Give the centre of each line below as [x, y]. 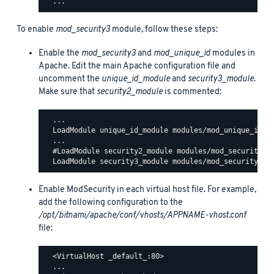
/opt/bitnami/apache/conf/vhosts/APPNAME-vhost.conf [142, 215]
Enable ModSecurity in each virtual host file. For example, [147, 190]
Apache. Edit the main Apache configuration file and [137, 66]
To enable [36, 29]
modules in [233, 53]
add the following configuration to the [111, 202]
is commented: [192, 92]
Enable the [60, 53]
